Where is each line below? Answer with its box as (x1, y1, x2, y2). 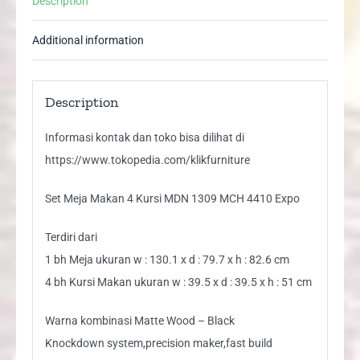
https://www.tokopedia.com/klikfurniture (44, 153, 250, 166)
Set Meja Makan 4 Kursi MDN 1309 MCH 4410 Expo (44, 191, 300, 205)
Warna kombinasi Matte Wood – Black (44, 313, 235, 327)
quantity (80, 47, 122, 61)
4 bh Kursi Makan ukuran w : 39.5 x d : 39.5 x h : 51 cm (44, 275, 312, 288)
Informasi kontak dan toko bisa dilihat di (44, 130, 244, 144)
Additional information (32, 33, 144, 47)
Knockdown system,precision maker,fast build (44, 336, 272, 350)
